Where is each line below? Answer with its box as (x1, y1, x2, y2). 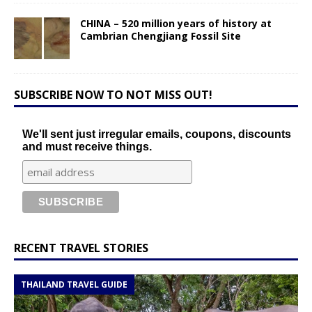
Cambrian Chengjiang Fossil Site (80, 29, 241, 42)
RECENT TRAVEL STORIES (14, 240, 148, 256)
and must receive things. (22, 140, 153, 153)
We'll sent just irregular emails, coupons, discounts (22, 127, 292, 140)
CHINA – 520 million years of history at (80, 16, 272, 30)
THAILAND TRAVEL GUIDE (21, 278, 127, 290)
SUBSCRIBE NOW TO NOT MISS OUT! (14, 86, 212, 102)
